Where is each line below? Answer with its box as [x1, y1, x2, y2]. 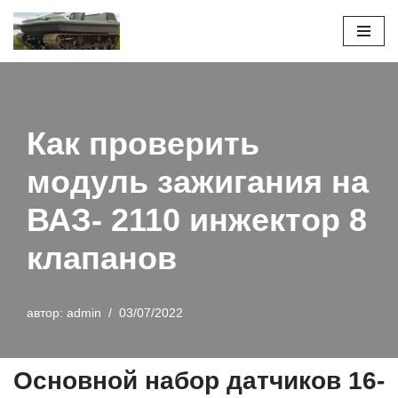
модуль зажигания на [27, 163, 369, 201]
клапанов [27, 240, 177, 277]
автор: [27, 306, 67, 321]
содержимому [13, 83, 98, 98]
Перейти [13, 40, 65, 55]
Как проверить [27, 125, 259, 163]
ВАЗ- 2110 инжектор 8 [27, 202, 367, 239]
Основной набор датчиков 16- [13, 367, 385, 395]
